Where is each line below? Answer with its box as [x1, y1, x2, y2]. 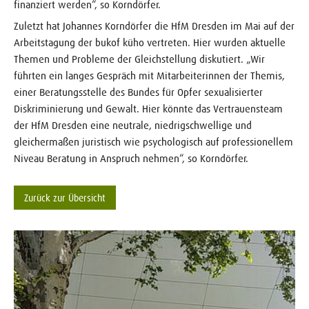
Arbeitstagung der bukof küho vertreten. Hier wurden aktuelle [14, 37, 286, 49]
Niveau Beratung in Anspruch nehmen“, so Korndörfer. [14, 152, 248, 165]
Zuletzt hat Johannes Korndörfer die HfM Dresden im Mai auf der [14, 20, 295, 32]
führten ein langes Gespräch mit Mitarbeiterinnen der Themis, [14, 70, 285, 82]
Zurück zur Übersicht [24, 192, 106, 203]
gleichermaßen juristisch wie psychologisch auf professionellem [14, 136, 293, 148]
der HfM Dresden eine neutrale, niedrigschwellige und [14, 119, 252, 132]
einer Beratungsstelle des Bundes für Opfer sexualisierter [14, 86, 263, 99]
